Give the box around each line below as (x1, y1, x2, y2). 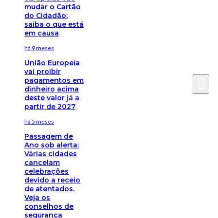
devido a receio (24, 175, 81, 184)
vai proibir (24, 67, 61, 76)
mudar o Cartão (24, 2, 81, 11)
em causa (24, 28, 59, 37)
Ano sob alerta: (24, 140, 79, 149)
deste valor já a (24, 93, 80, 102)
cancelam (24, 158, 60, 167)
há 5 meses (24, 117, 54, 125)
